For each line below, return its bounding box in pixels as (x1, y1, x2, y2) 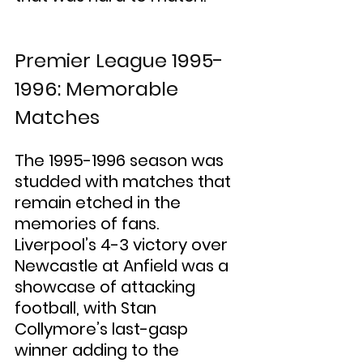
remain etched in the (15, 191, 185, 215)
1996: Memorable (15, 75, 183, 103)
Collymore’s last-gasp (15, 318, 192, 341)
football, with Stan (15, 297, 160, 320)
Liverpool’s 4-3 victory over (15, 233, 232, 257)
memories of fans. (15, 212, 163, 236)
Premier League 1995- (15, 47, 224, 75)
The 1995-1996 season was (15, 149, 228, 173)
